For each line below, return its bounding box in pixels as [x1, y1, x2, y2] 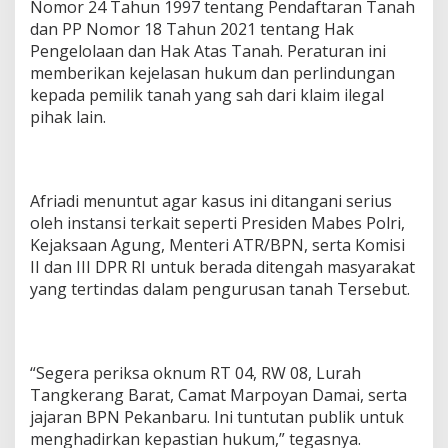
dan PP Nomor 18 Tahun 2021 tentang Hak [30, 18, 354, 41]
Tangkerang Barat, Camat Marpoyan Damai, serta [30, 384, 407, 407]
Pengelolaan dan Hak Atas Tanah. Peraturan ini [30, 40, 386, 63]
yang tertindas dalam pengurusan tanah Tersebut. [30, 278, 410, 301]
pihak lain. [30, 106, 106, 129]
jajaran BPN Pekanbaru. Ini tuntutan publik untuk [30, 406, 404, 429]
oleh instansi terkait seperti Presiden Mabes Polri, [30, 212, 405, 235]
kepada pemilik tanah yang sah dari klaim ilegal [30, 84, 384, 107]
